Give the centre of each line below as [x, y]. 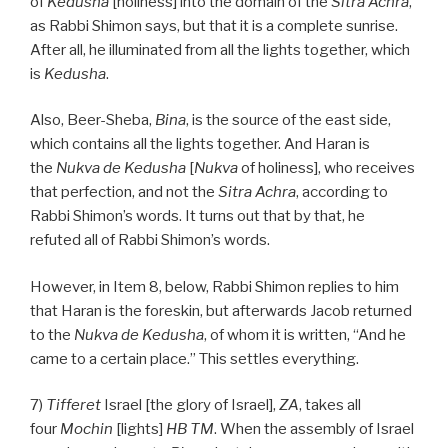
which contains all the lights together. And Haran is [200, 144]
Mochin [86, 429]
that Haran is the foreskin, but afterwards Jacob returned [221, 310]
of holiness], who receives [326, 168]
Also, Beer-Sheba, [92, 120]
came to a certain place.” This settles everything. [194, 358]
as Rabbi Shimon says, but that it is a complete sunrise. [214, 25]
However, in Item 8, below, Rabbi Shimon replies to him [214, 286]
